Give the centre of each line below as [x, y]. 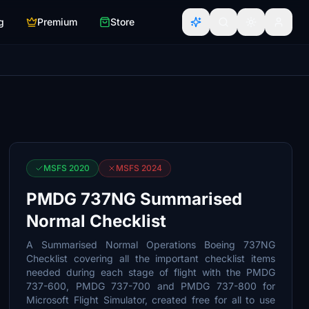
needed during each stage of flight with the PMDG [151, 272]
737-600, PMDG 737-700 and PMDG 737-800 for [151, 286]
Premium [57, 22]
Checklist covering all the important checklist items [151, 258]
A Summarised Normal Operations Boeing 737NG [151, 245]
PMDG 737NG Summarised [134, 199]
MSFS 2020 [67, 168]
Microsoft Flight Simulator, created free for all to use [151, 300]
